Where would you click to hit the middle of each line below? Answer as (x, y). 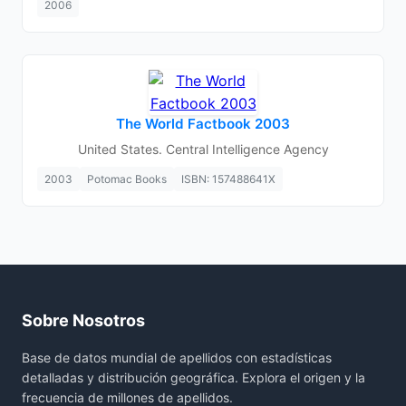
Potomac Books (127, 179)
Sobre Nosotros (83, 320)
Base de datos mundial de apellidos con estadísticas (177, 358)
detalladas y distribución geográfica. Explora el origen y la (193, 377)
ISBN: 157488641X (228, 179)
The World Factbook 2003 (203, 124)
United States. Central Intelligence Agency (203, 149)
